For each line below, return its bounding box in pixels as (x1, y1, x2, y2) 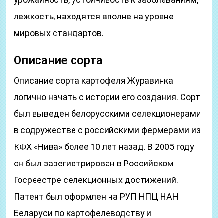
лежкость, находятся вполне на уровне (14, 11, 174, 21)
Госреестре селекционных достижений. (14, 175, 179, 185)
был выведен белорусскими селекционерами (14, 109, 201, 119)
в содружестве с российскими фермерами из (14, 125, 201, 135)
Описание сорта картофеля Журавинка (14, 75, 174, 86)
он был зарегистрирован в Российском (14, 158, 174, 168)
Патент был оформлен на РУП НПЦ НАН (14, 191, 179, 201)
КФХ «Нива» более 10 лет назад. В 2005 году (14, 142, 195, 152)
